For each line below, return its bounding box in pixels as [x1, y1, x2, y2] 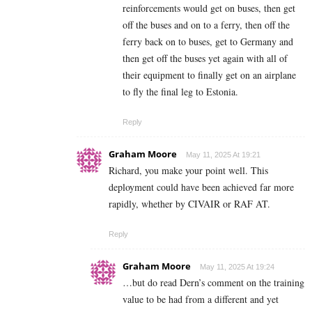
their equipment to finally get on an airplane [123, 68, 296, 81]
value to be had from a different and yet [123, 292, 279, 306]
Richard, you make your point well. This [109, 163, 268, 177]
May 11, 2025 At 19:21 [186, 150, 260, 159]
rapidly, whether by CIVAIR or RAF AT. [109, 196, 270, 210]
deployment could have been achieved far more [109, 180, 294, 194]
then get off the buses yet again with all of [123, 51, 288, 65]
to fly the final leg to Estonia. [123, 84, 238, 98]
